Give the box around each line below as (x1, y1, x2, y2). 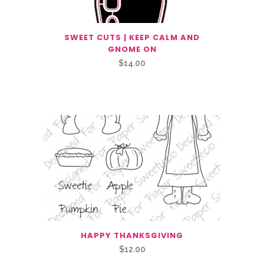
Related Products (44, 84, 110, 95)
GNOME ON (107, 44, 157, 55)
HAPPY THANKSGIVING (81, 230, 183, 241)
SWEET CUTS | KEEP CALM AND (64, 32, 200, 43)
